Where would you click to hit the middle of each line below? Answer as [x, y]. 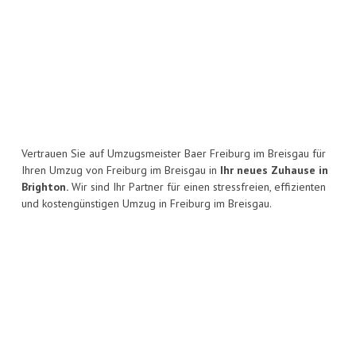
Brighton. [45, 187]
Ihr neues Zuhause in [274, 170]
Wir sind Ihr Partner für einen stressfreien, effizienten [197, 187]
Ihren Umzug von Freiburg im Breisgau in [121, 170]
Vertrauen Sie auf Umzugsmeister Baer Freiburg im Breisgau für [174, 154]
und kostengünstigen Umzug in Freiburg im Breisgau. [147, 204]
